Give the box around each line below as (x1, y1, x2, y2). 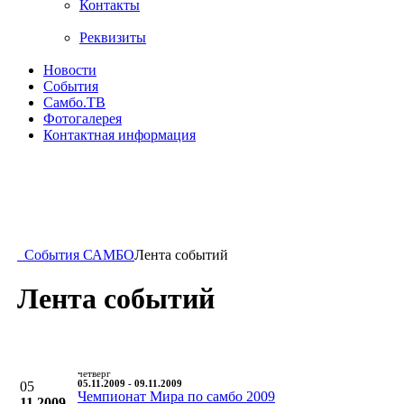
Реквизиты (79, 30, 146, 45)
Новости (43, 62, 96, 78)
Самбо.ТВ (43, 95, 106, 110)
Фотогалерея (43, 111, 122, 126)
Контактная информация (43, 127, 196, 142)
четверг (78, 368, 111, 379)
